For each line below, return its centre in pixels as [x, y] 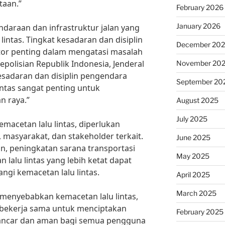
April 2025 [193, 175]
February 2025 [200, 212]
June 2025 [193, 138]
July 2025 [192, 119]
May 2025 [193, 156]
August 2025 [197, 100]
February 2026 [200, 8]
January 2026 [198, 26]
